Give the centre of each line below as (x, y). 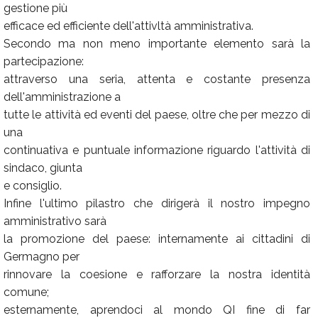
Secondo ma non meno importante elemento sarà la (157, 44)
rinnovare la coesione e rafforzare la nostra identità (157, 274)
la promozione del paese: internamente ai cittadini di (157, 239)
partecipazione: (44, 61)
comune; (26, 292)
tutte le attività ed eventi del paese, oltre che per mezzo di (157, 115)
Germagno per (42, 257)
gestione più (35, 8)
